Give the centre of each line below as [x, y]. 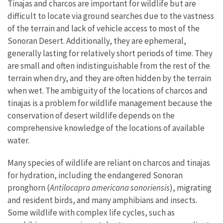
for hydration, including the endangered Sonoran [95, 175]
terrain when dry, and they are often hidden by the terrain [109, 78]
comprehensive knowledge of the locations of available [106, 128]
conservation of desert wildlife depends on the [91, 115]
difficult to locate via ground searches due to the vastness [111, 16]
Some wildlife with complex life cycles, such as [91, 212]
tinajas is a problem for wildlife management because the [110, 103]
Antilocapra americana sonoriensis [110, 187]
